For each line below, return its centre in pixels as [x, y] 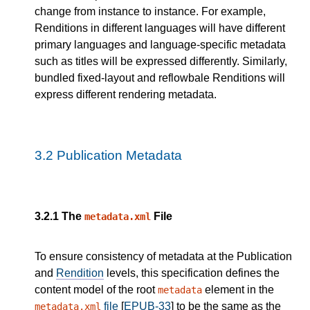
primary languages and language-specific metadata [160, 44]
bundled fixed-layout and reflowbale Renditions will [160, 77]
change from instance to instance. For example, [150, 11]
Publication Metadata [119, 155]
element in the [238, 290]
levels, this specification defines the [192, 273]
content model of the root [96, 290]
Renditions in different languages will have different [160, 28]
